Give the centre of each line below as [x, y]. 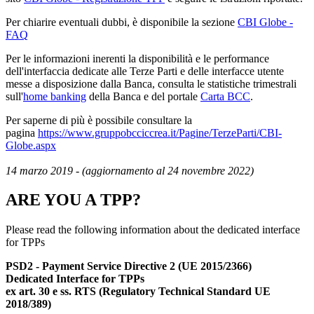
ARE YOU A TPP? [73, 200]
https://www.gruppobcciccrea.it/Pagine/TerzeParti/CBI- [160, 132]
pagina [22, 132]
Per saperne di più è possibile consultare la [99, 120]
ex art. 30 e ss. [40, 292]
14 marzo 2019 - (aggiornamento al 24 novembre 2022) [130, 170]
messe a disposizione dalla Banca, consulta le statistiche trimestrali [151, 83]
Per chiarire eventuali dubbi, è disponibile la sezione [122, 22]
